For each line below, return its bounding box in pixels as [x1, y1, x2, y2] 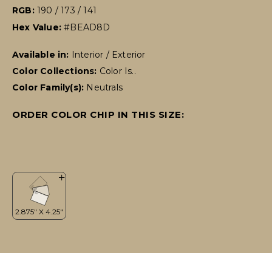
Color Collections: [12, 66, 100, 77]
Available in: [12, 49, 72, 61]
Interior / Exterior [71, 49, 146, 61]
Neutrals [86, 82, 123, 93]
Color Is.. [99, 66, 136, 77]
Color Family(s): [12, 82, 87, 93]
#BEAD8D [64, 22, 110, 33]
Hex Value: [12, 22, 64, 33]
